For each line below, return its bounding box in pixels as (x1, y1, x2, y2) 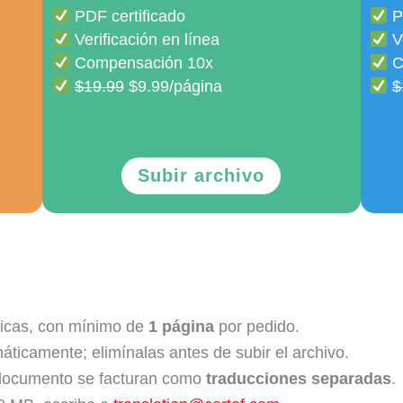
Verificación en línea (69, 31, 219, 49)
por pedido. (214, 317, 300, 336)
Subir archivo (138, 166, 265, 186)
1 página (148, 317, 214, 336)
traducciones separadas (206, 369, 391, 388)
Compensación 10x (69, 54, 213, 73)
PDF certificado (69, 7, 185, 26)
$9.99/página (123, 77, 222, 96)
